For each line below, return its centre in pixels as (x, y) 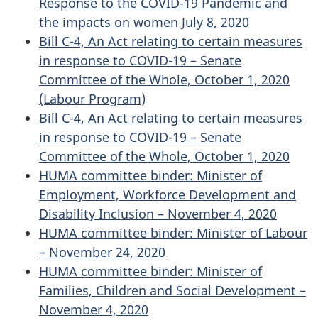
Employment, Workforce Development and (168, 194)
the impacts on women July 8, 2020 (144, 22)
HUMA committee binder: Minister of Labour (173, 233)
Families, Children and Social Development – (172, 290)
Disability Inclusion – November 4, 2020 (158, 214)
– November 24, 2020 (102, 252)
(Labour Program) (92, 99)
